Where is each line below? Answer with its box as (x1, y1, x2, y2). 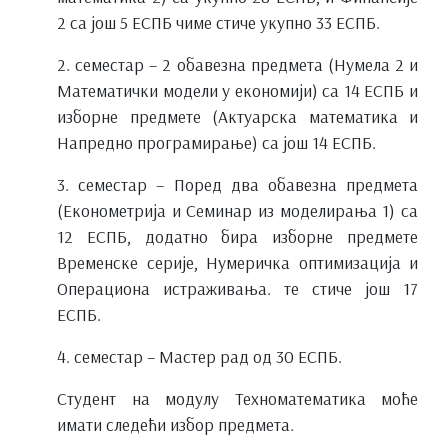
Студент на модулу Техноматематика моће (57, 386, 418, 409)
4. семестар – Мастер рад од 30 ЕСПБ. (57, 344, 342, 367)
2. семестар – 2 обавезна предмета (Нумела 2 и (57, 52, 418, 75)
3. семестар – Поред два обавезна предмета (57, 172, 418, 195)
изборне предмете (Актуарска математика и (57, 104, 418, 127)
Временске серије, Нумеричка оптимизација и (57, 250, 418, 273)
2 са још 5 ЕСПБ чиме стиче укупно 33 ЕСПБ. (57, 10, 380, 33)
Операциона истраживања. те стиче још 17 (57, 276, 418, 299)
